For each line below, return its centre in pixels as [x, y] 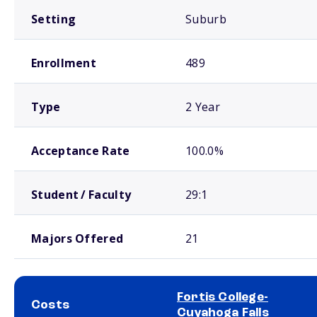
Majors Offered [77, 238]
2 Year [203, 107]
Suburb [206, 19]
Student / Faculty [81, 195]
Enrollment [64, 63]
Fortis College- [223, 297]
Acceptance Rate [81, 151]
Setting [54, 19]
